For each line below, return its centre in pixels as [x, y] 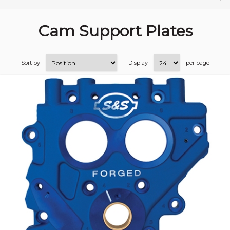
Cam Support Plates [115, 31]
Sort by [30, 63]
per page [197, 63]
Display [138, 63]
